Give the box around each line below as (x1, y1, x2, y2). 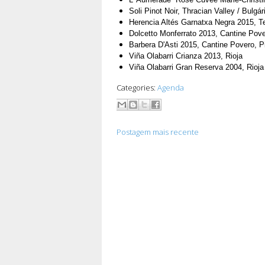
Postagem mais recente (117, 126, 199, 137)
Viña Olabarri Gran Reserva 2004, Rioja (128, 63, 264, 72)
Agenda (157, 82, 184, 93)
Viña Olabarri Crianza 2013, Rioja (128, 51, 243, 61)
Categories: (117, 82, 157, 93)
